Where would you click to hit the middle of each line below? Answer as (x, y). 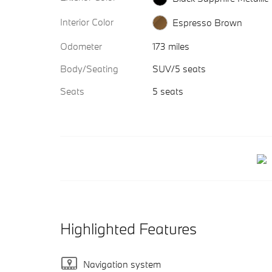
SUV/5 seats (179, 69)
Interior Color (87, 22)
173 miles (171, 46)
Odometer (81, 46)
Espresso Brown (207, 23)
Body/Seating (89, 69)
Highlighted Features (128, 229)
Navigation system (122, 264)
